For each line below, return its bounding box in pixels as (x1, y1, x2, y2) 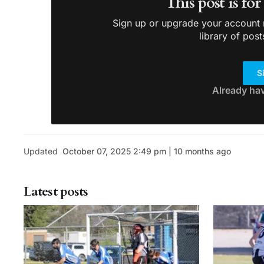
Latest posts (24, 183, 88, 200)
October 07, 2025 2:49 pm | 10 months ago (62, 146, 231, 156)
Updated (24, 146, 58, 156)
